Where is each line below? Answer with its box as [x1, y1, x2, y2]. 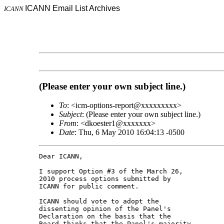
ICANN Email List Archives [25, 4, 120, 12]
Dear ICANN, [38, 152, 83, 160]
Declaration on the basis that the [38, 212, 175, 220]
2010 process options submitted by [38, 175, 175, 183]
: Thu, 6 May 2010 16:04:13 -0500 [74, 128, 184, 137]
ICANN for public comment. [38, 182, 139, 190]
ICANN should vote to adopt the [38, 197, 163, 205]
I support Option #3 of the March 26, [38, 167, 187, 175]
